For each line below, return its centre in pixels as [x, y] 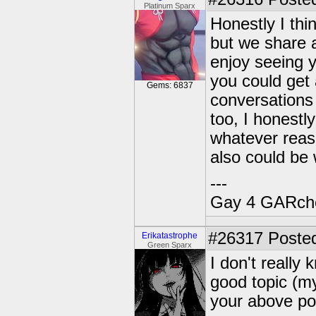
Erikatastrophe [170, 236]
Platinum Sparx [170, 6]
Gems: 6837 [170, 85]
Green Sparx [170, 245]
